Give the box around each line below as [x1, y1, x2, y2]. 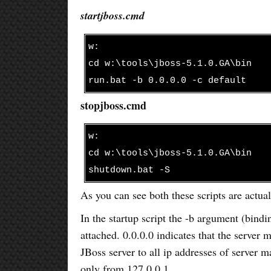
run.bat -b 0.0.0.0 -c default [88, 75, 247, 85]
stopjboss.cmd [80, 97, 147, 113]
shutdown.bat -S [88, 165, 171, 175]
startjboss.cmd [80, 7, 145, 23]
